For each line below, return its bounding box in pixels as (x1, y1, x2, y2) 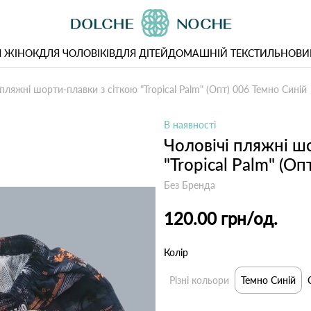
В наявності (164, 119, 216, 131)
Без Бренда (164, 179, 215, 191)
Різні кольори (169, 274, 229, 286)
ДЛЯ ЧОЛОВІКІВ (38, 47, 115, 59)
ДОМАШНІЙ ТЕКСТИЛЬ (167, 47, 280, 59)
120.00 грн (164, 208, 246, 228)
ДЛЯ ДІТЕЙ (115, 47, 168, 59)
